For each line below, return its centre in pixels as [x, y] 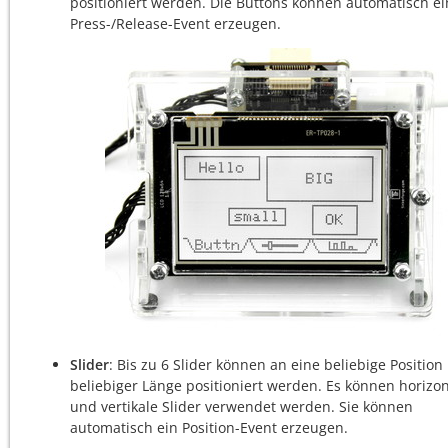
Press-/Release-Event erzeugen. [175, 23]
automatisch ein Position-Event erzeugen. [209, 427]
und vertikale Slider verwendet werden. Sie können [241, 406]
